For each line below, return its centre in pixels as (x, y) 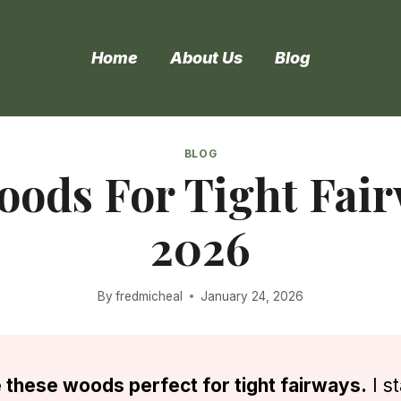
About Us (206, 58)
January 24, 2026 (252, 296)
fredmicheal (149, 296)
